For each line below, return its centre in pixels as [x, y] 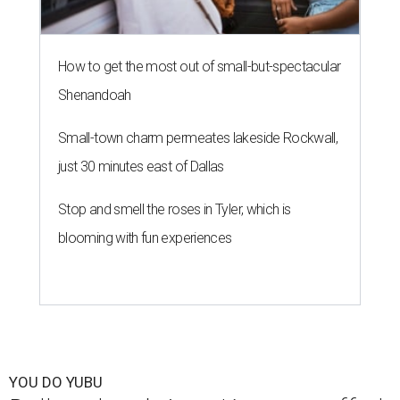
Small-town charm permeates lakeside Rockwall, [198, 138]
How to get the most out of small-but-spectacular [200, 67]
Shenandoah [95, 96]
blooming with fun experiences [145, 238]
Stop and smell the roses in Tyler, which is [175, 210]
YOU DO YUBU [56, 383]
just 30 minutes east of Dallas [141, 167]
